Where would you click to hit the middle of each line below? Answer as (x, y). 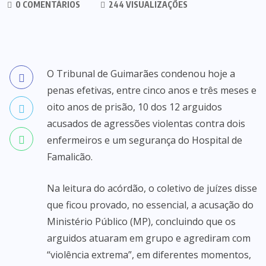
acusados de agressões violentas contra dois (146, 123)
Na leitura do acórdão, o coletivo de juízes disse (152, 188)
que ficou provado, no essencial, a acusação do (150, 205)
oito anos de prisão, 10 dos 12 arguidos (134, 107)
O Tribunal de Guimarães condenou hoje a (141, 74)
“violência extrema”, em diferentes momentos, (149, 255)
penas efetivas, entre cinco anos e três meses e (152, 90)
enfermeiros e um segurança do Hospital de (145, 140)
